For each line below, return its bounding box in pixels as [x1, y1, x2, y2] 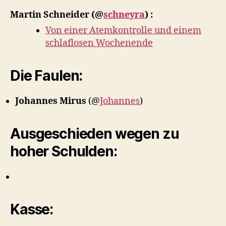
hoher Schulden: [10, 142, 117, 160]
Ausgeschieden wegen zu [10, 125, 179, 142]
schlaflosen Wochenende [45, 37, 153, 49]
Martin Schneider [10, 9, 91, 21]
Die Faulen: [10, 67, 83, 84]
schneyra [103, 9, 145, 21]
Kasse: [10, 200, 53, 218]
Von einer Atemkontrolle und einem [45, 24, 201, 36]
